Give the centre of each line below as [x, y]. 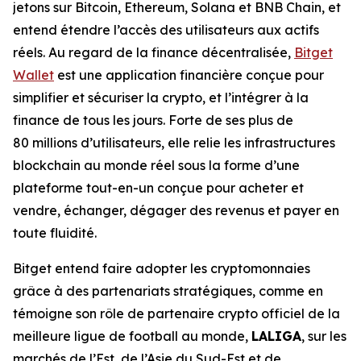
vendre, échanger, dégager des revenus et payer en [176, 210]
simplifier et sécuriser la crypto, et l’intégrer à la [161, 98]
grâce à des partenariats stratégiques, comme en [168, 291]
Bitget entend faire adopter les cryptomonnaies [162, 268]
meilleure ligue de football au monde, [132, 336]
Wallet [33, 75]
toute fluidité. [55, 233]
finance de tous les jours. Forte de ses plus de [153, 120]
